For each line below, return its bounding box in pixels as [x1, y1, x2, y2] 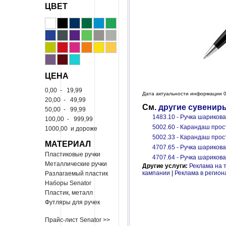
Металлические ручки [45, 160, 107, 167]
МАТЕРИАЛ [45, 138, 91, 149]
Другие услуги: [142, 162, 189, 169]
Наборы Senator [45, 180, 91, 187]
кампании [142, 169, 170, 177]
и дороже [69, 125, 97, 132]
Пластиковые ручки [45, 151, 100, 158]
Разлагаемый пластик [45, 170, 108, 177]
